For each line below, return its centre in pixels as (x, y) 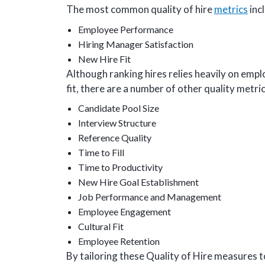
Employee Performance (126, 29)
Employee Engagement (125, 211)
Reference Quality (115, 138)
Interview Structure (117, 123)
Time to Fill (101, 152)
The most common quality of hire (140, 9)
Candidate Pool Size (119, 108)
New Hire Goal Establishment (138, 182)
